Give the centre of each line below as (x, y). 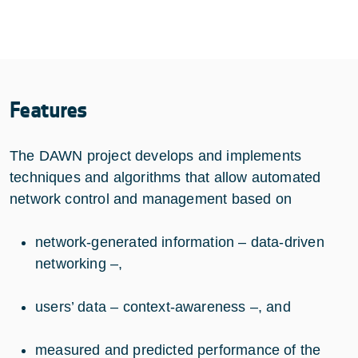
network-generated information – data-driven (180, 242)
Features (49, 110)
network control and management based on (151, 199)
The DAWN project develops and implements (156, 155)
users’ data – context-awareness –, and (165, 306)
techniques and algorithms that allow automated (165, 177)
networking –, (79, 263)
